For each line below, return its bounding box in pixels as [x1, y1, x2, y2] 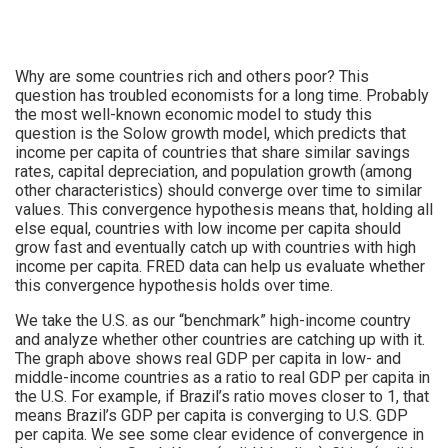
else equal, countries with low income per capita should [15, 218, 401, 238]
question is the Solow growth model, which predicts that [15, 123, 406, 143]
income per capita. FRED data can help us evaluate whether [15, 256, 425, 276]
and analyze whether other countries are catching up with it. [15, 329, 425, 349]
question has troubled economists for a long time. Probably [15, 85, 429, 105]
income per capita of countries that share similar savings [15, 142, 410, 162]
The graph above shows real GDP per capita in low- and [15, 348, 401, 368]
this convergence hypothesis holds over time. [15, 275, 333, 295]
